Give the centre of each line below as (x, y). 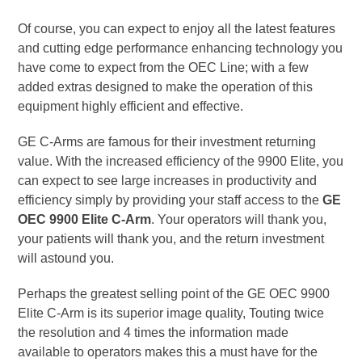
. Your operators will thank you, (239, 219)
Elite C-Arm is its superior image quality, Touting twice (171, 313)
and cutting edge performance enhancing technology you (181, 48)
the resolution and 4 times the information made (154, 332)
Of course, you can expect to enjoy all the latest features (177, 28)
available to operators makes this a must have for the (168, 351)
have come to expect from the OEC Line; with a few (164, 67)
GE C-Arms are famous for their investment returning (167, 141)
